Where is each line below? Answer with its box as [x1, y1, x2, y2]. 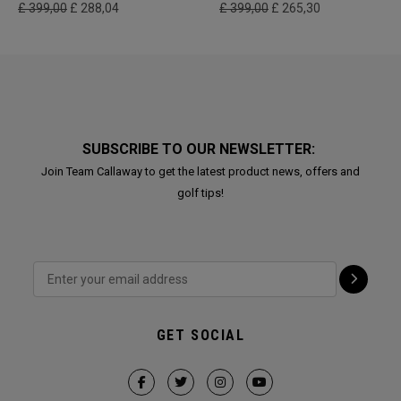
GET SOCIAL [156, 327, 245, 344]
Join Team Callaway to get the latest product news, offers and [41, 165, 360, 178]
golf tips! [177, 186, 224, 200]
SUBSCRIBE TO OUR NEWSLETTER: [82, 141, 319, 158]
